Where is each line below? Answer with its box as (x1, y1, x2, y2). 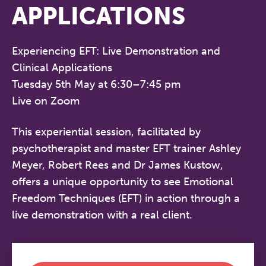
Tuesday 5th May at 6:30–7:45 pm (12, 78, 180, 91)
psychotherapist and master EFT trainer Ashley (12, 142, 241, 155)
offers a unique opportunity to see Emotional (12, 175, 233, 188)
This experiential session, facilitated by (12, 125, 201, 138)
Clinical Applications (12, 61, 112, 74)
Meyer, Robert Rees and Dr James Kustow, (12, 159, 223, 172)
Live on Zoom (12, 94, 80, 107)
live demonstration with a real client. (12, 208, 192, 221)
